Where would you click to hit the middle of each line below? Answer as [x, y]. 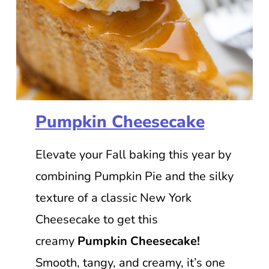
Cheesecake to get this [96, 219]
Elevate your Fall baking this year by [133, 154]
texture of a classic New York [113, 198]
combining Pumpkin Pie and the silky [134, 176]
